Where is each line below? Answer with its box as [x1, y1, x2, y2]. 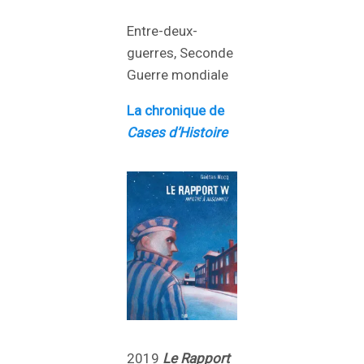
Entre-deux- [127, 23, 197, 40]
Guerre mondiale [127, 67, 228, 84]
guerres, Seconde [127, 45, 233, 62]
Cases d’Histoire [127, 124, 227, 141]
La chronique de [127, 102, 224, 119]
